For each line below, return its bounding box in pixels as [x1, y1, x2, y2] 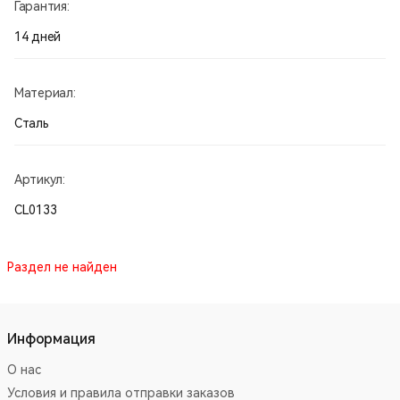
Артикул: [14, 171, 65, 187]
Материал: [14, 85, 76, 100]
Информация [7, 329, 96, 347]
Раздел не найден [7, 259, 117, 274]
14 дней [14, 29, 62, 44]
